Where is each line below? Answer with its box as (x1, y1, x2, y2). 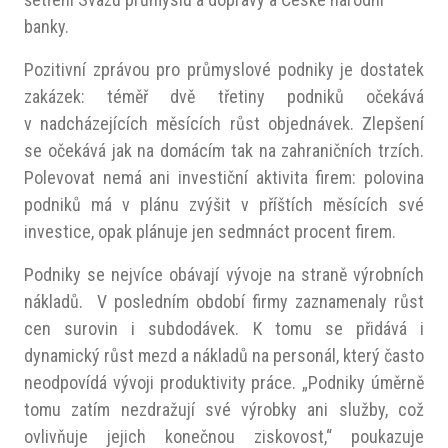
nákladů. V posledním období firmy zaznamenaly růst (24, 291, 424, 312)
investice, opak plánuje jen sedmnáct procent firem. (24, 221, 396, 242)
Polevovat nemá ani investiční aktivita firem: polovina (24, 167, 424, 188)
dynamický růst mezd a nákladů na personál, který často (24, 345, 424, 366)
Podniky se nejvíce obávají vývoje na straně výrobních (24, 264, 424, 285)
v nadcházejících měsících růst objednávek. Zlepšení (24, 113, 424, 134)
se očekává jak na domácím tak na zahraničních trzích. (24, 140, 424, 161)
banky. (24, 16, 69, 37)
